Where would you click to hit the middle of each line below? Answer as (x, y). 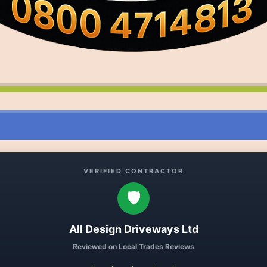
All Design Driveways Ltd (133, 229)
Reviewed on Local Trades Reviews (133, 247)
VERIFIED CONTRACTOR (133, 171)
